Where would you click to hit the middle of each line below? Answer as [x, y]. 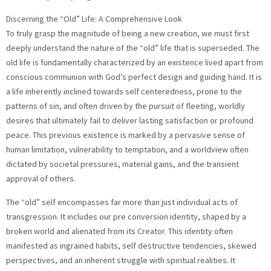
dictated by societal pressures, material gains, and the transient [122, 164]
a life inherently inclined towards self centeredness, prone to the [124, 92]
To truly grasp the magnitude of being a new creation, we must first [128, 34]
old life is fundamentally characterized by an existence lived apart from [135, 63]
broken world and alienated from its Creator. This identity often [119, 231]
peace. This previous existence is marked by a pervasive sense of [126, 135]
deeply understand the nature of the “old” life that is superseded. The [133, 48]
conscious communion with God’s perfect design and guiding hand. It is [134, 77]
